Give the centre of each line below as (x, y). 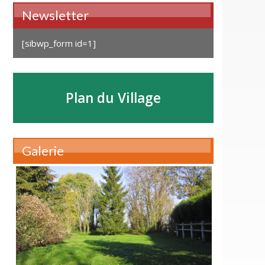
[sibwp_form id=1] (59, 43)
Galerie (43, 151)
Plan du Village (113, 98)
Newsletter (55, 15)
